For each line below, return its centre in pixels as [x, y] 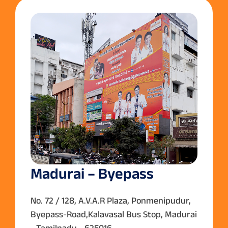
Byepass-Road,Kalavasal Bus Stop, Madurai [114, 214]
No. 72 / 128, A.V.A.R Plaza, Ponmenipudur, [111, 200]
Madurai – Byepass [92, 173]
